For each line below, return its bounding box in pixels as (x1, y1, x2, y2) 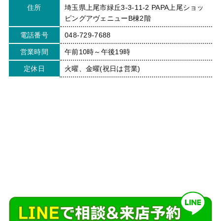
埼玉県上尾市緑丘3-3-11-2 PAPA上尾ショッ (64, 3, 204, 12)
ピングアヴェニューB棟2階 (64, 14, 151, 23)
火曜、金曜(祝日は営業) (64, 65, 141, 73)
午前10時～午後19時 (64, 48, 131, 56)
